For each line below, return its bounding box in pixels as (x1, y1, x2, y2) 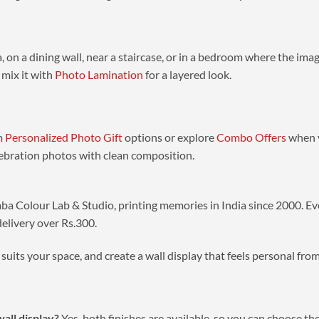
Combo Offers (216, 130, 286, 144)
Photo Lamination (54, 67, 143, 81)
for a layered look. (142, 67, 231, 81)
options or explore (122, 130, 216, 144)
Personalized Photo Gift (4, 130, 122, 144)
